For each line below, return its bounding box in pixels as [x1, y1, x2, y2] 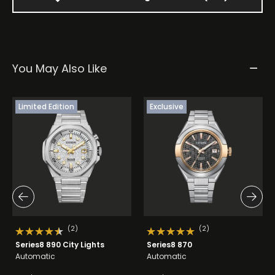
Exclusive [150, 101, 184, 112]
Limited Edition [18, 101, 74, 112]
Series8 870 [147, 239, 192, 250]
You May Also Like [12, 61, 107, 77]
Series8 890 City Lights [15, 239, 104, 250]
